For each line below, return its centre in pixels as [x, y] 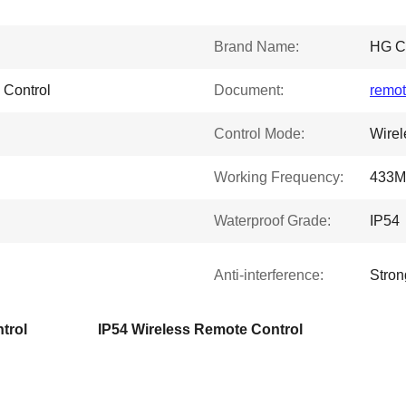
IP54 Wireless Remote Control [200, 329]
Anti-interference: [269, 275]
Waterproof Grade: [272, 221]
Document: [249, 90]
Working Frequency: [279, 177]
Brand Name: [256, 47]
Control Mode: [259, 134]
